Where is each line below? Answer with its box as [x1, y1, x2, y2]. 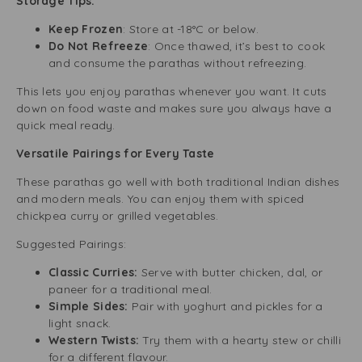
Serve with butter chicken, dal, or [137, 265, 323, 280]
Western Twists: [48, 333, 140, 347]
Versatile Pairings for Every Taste [16, 146, 215, 161]
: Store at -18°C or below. [123, 22, 259, 36]
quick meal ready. [16, 118, 116, 133]
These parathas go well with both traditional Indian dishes [16, 175, 340, 189]
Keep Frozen [48, 22, 124, 36]
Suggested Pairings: [16, 237, 127, 251]
